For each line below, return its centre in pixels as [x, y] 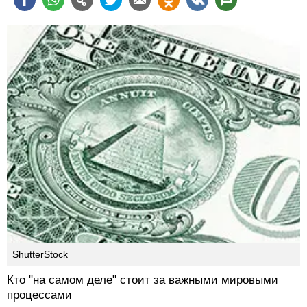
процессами [39, 295]
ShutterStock [40, 255]
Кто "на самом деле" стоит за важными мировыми [143, 280]
